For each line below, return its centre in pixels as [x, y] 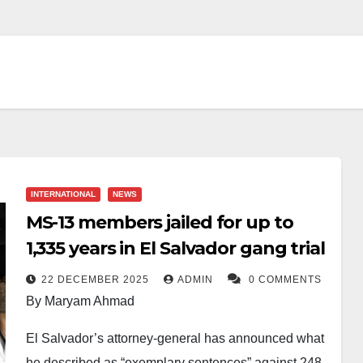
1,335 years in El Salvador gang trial [175, 248]
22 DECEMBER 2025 [96, 280]
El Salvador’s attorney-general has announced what [175, 338]
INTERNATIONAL [63, 194]
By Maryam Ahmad [80, 301]
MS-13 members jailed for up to [159, 222]
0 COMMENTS [285, 280]
